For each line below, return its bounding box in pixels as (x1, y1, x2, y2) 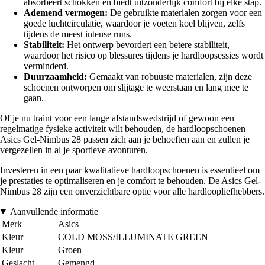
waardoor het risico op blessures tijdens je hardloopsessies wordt (24, 50, 263, 60)
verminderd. (24, 60, 69, 71)
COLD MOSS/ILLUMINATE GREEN (58, 231, 208, 242)
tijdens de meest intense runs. (24, 28, 132, 39)
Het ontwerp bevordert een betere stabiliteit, (64, 39, 230, 50)
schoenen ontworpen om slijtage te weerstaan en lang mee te (24, 82, 248, 92)
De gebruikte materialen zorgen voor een (108, 7, 262, 18)
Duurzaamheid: (24, 71, 87, 82)
